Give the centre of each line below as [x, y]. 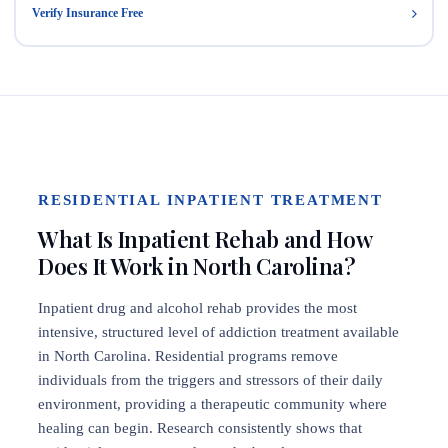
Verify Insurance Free [87, 12]
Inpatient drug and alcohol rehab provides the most [197, 308]
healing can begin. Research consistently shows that [200, 428]
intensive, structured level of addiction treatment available [218, 332]
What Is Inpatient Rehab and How [205, 239]
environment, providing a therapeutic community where [212, 404]
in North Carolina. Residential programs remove [188, 356]
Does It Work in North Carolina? [197, 266]
